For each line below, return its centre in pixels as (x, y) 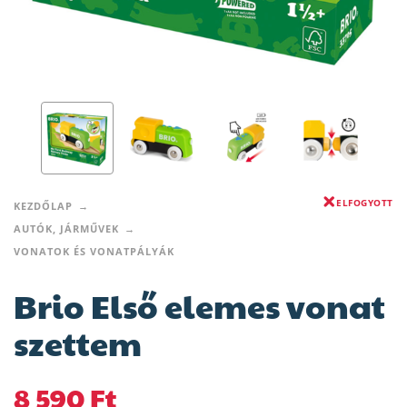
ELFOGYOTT (365, 203)
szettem (78, 343)
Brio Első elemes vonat (199, 306)
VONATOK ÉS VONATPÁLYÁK (94, 252)
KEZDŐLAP (43, 206)
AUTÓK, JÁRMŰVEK (66, 229)
